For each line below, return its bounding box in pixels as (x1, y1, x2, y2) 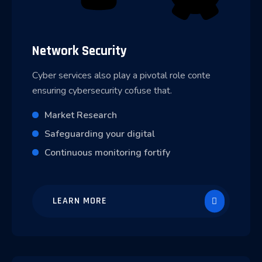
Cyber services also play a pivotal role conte (32, 69, 211, 82)
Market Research (44, 109, 117, 122)
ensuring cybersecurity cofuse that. (32, 84, 172, 98)
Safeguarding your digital (44, 127, 155, 141)
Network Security (32, 43, 127, 60)
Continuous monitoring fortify (44, 146, 170, 160)
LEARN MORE (53, 195, 107, 208)
